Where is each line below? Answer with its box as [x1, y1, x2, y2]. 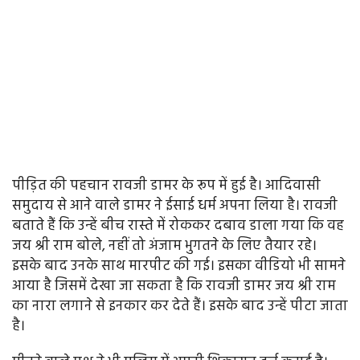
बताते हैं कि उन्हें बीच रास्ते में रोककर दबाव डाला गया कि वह [12, 215, 344, 239]
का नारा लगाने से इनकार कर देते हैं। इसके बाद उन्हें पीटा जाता [12, 295, 348, 319]
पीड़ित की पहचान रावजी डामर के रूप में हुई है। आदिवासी [12, 174, 321, 198]
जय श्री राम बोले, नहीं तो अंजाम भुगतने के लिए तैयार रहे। [12, 235, 317, 259]
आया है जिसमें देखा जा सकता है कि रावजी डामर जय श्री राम [12, 275, 336, 299]
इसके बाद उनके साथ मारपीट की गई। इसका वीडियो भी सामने [12, 255, 346, 279]
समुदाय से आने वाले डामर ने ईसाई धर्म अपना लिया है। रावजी [12, 194, 337, 219]
